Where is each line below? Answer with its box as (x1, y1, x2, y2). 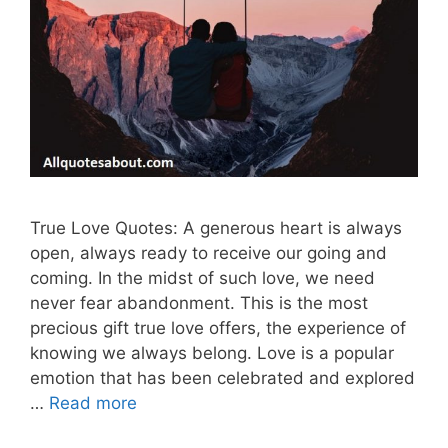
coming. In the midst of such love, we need (30, 267, 375, 288)
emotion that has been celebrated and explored (30, 367, 415, 388)
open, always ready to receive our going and (30, 242, 387, 263)
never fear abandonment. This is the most (30, 292, 368, 313)
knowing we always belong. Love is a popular (30, 342, 394, 363)
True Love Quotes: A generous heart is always (30, 217, 402, 238)
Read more (49, 392, 137, 413)
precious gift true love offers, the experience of (30, 317, 406, 338)
